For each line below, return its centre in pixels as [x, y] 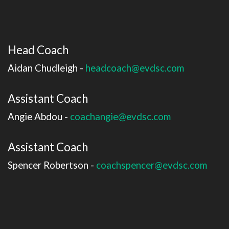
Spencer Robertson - [52, 165]
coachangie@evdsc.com [120, 116]
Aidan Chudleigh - [47, 68]
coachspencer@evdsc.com [152, 165]
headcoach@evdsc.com [135, 68]
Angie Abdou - [39, 116]
